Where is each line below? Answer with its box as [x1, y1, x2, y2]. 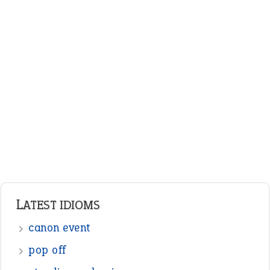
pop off [28, 242, 66, 257]
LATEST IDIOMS [23, 196, 100, 213]
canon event [28, 220, 90, 235]
